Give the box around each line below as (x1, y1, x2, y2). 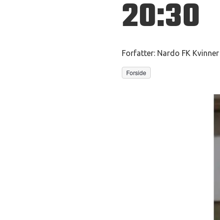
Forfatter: (122, 49, 155, 57)
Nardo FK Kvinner (157, 49, 219, 57)
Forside (126, 68, 146, 77)
